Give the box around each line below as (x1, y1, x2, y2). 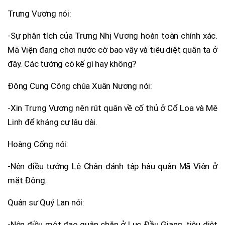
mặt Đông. (8, 175, 47, 185)
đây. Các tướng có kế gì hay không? (8, 58, 137, 69)
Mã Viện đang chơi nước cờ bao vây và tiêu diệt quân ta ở (8, 44, 217, 55)
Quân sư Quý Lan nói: (8, 197, 84, 207)
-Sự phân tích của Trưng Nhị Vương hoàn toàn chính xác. (8, 30, 217, 41)
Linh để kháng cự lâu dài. (8, 117, 98, 127)
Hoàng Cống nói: (8, 139, 68, 149)
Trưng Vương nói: (8, 8, 71, 19)
